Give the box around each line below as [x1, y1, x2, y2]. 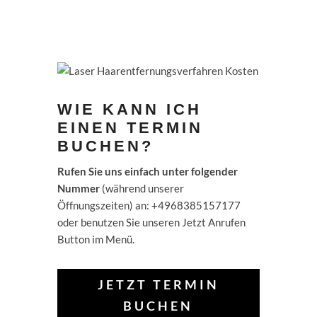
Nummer [57, 181, 102, 195]
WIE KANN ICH [57, 100, 202, 118]
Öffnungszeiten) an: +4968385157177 [57, 198, 241, 212]
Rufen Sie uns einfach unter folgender [57, 164, 238, 178]
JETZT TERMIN [97, 277, 219, 293]
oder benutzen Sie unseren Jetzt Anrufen [57, 215, 246, 229]
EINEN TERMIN [57, 118, 203, 137]
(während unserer [101, 181, 184, 195]
